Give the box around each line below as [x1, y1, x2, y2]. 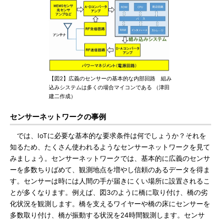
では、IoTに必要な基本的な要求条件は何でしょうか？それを [10, 132, 206, 140]
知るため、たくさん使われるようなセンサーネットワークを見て [10, 143, 210, 151]
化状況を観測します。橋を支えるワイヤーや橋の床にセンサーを [10, 200, 210, 208]
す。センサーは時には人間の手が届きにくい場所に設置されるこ [10, 177, 210, 185]
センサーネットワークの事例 [10, 112, 106, 121]
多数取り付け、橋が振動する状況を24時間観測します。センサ [10, 211, 205, 219]
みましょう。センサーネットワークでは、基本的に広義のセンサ [10, 154, 210, 162]
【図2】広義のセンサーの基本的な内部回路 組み [49, 75, 172, 82]
